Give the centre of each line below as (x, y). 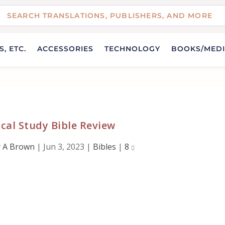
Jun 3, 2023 (64, 147)
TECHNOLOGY (132, 49)
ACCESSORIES (65, 49)
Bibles (105, 147)
